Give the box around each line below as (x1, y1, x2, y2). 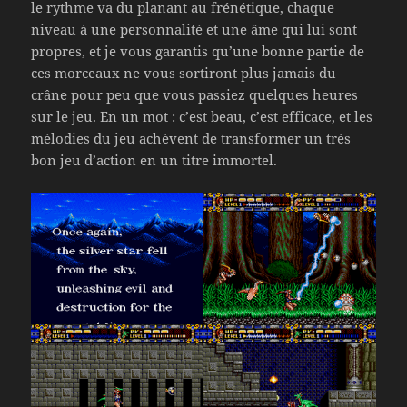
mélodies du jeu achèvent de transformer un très (31, 129, 352, 148)
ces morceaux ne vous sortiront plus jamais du (31, 64, 337, 83)
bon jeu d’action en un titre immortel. (31, 151, 278, 170)
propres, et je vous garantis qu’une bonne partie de (31, 42, 365, 61)
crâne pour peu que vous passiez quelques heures (31, 85, 359, 104)
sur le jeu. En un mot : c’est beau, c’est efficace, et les (31, 107, 373, 126)
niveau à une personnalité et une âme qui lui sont (31, 20, 358, 39)
